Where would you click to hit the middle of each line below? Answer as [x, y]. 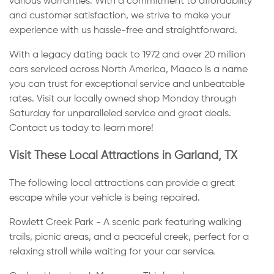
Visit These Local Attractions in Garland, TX [123, 155]
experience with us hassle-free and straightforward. [123, 31]
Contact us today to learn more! [81, 129]
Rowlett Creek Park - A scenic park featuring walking [125, 222]
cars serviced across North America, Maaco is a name [128, 70]
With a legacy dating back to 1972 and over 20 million [127, 55]
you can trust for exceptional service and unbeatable [127, 85]
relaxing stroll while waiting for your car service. [112, 252]
